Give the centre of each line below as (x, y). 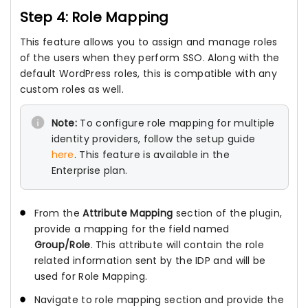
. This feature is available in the (152, 154)
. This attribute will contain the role (177, 244)
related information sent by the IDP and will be (150, 260)
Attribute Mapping (128, 213)
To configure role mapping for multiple (176, 123)
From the (58, 213)
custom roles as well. (71, 89)
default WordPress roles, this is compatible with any (148, 73)
